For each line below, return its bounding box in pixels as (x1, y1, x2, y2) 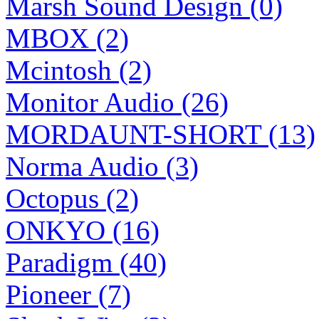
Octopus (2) (6, 183, 139, 214)
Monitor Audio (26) (6, 87, 229, 118)
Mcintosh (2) (6, 55, 152, 86)
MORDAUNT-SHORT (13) (6, 119, 315, 150)
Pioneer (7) (6, 279, 131, 310)
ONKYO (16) (6, 215, 159, 246)
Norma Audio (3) (6, 151, 199, 182)
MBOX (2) (6, 23, 129, 54)
